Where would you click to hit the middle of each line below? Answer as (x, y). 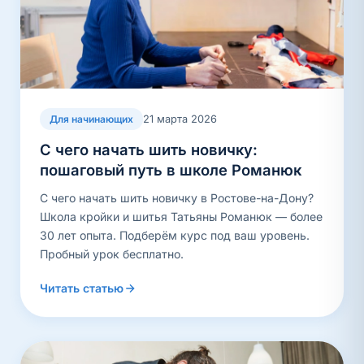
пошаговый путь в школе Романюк (171, 170)
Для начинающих (91, 119)
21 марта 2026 (180, 119)
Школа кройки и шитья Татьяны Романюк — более (181, 217)
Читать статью (82, 288)
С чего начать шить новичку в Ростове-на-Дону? (177, 198)
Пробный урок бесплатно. (112, 254)
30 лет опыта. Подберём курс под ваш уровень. (175, 235)
